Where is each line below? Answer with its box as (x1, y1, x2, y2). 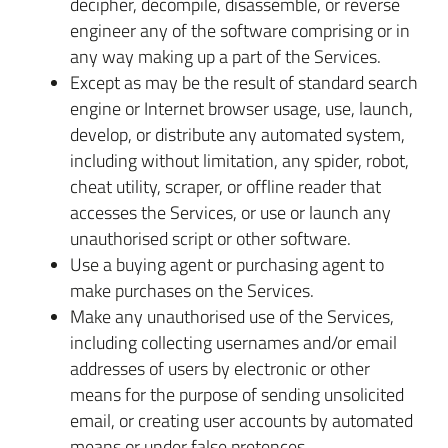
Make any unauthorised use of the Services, (70, 304, 394, 328)
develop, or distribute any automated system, (70, 122, 405, 146)
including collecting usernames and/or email (70, 330, 397, 354)
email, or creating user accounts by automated (70, 408, 413, 432)
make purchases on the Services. (70, 278, 314, 302)
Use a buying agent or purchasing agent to (70, 252, 384, 276)
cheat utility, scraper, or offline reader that (70, 174, 381, 198)
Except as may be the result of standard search (70, 70, 418, 94)
